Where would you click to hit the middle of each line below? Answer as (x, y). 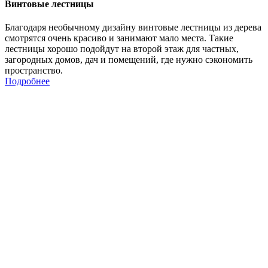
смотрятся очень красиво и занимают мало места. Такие (119, 38)
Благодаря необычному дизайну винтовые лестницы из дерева (133, 28)
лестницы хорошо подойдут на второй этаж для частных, (122, 49)
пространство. (34, 71)
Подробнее (27, 81)
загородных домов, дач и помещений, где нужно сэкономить (129, 60)
